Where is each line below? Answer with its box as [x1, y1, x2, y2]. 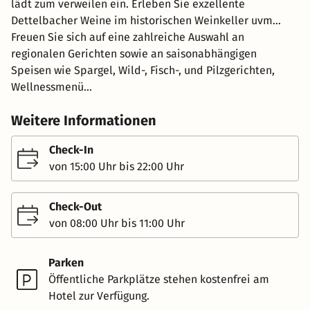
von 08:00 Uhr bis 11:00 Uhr [49, 216, 185, 230]
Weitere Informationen [11, 111, 156, 129]
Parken [48, 255, 84, 269]
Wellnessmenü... [11, 80, 92, 93]
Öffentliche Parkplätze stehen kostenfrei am [48, 272, 269, 286]
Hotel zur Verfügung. [48, 289, 149, 302]
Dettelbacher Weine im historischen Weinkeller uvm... [11, 13, 281, 27]
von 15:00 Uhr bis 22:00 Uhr [49, 159, 184, 173]
